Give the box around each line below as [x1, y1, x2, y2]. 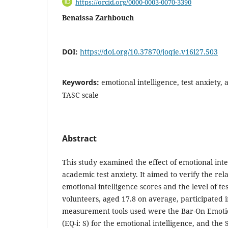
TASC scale [62, 90, 99, 100]
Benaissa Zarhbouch [62, 13, 134, 23]
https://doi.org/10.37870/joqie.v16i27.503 [80, 47, 218, 57]
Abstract [62, 133, 97, 145]
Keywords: [62, 77, 101, 88]
